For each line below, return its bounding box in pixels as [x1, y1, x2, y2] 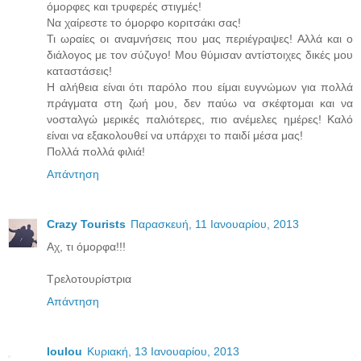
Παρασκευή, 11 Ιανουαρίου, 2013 [131, 218, 299, 231]
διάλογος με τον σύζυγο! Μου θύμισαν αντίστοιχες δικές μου [47, 48, 353, 62]
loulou [47, 345, 82, 359]
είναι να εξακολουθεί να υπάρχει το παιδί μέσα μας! [47, 129, 303, 143]
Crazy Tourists [47, 218, 126, 231]
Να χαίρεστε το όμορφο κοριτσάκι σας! [47, 16, 241, 30]
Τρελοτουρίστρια [47, 272, 131, 286]
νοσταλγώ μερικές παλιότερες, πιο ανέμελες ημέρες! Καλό [47, 113, 353, 127]
